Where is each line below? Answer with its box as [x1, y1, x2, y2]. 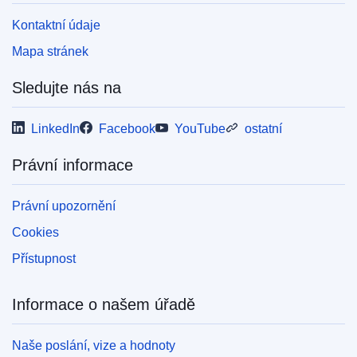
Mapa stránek [12, 44, 88, 58]
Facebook [99, 121, 155, 135]
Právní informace [12, 155, 133, 174]
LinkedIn [31, 121, 80, 135]
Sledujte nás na [12, 78, 121, 96]
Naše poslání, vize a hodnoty [12, 338, 175, 352]
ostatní [245, 121, 282, 135]
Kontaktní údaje [12, 18, 100, 32]
